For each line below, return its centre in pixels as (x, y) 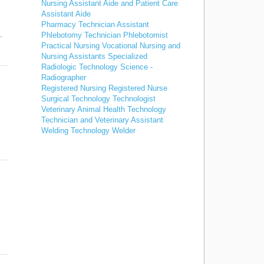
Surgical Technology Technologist (98, 99)
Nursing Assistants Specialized (94, 56)
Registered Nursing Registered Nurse (104, 88)
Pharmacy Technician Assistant (95, 24)
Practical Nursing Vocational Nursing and (111, 46)
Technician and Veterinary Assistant (102, 120)
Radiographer (64, 77)
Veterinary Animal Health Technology (104, 109)
